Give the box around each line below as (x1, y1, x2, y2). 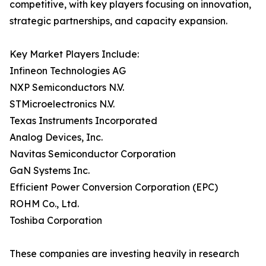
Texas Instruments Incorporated (9, 115, 157, 127)
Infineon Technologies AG (9, 65, 126, 77)
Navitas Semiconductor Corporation (9, 148, 176, 160)
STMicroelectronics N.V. (9, 98, 115, 110)
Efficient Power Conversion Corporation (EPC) (9, 181, 218, 194)
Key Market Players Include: (9, 48, 139, 61)
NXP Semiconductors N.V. (9, 81, 124, 94)
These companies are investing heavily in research (9, 248, 239, 260)
